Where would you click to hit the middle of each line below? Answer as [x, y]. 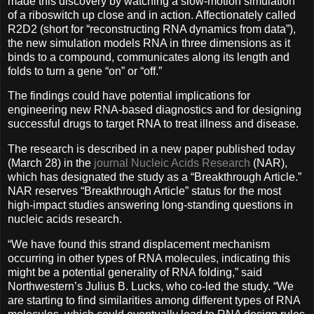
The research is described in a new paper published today [151, 149]
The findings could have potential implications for [129, 96]
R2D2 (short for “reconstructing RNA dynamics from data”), [152, 29]
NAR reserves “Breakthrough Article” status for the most [144, 191]
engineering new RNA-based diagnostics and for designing [155, 110]
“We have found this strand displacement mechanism [139, 245]
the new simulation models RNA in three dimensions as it [149, 43]
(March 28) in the [51, 163]
